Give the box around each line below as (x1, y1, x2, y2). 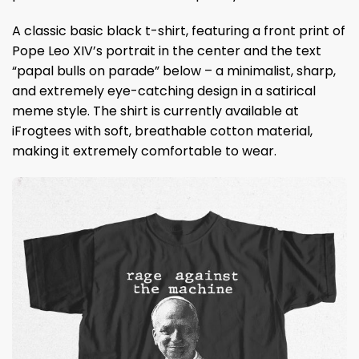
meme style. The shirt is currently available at (12, 101, 299, 120)
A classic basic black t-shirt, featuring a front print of (12, 21, 345, 40)
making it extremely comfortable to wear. (12, 141, 276, 160)
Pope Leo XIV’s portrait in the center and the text (12, 41, 321, 60)
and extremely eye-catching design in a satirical (12, 81, 316, 100)
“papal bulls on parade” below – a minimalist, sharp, (12, 61, 336, 80)
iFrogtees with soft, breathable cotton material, (12, 121, 313, 140)
